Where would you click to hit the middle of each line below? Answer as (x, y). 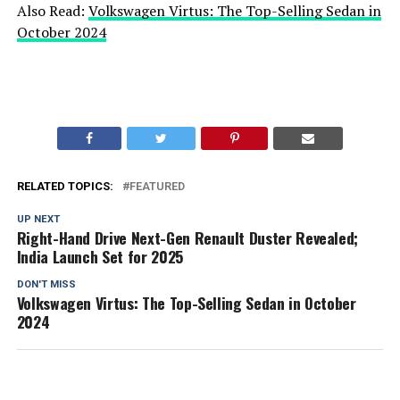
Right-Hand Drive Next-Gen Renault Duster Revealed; (187, 238)
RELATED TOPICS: (65, 187)
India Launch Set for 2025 (100, 257)
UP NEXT (38, 220)
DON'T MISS (46, 285)
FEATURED (157, 187)
